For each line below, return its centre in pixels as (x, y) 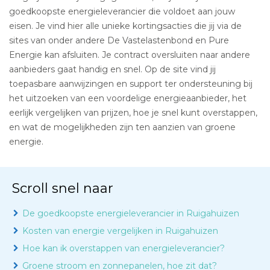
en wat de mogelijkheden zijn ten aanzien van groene (122, 127)
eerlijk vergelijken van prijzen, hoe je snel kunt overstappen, (133, 113)
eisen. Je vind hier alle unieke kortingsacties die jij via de (125, 26)
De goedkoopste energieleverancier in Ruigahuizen (131, 213)
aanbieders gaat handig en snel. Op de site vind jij (112, 69)
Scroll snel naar (63, 188)
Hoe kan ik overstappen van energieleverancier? (124, 248)
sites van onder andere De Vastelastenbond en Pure (119, 40)
